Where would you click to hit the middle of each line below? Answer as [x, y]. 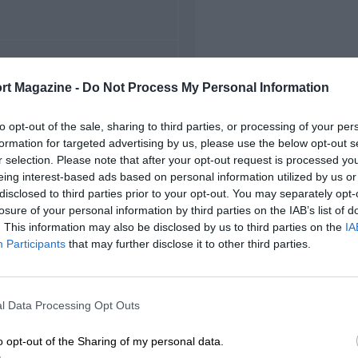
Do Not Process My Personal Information [206, 87]
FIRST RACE [50, 72]
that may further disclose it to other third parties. [188, 243]
